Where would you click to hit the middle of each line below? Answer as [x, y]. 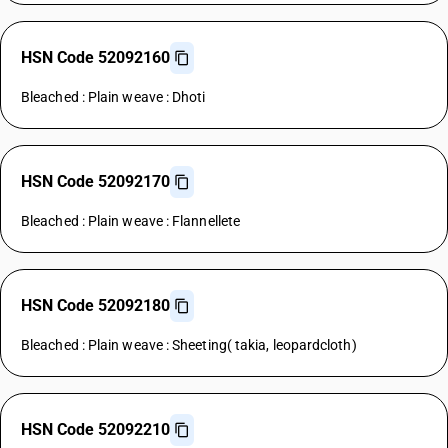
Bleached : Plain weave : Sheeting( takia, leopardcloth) [189, 345]
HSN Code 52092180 [95, 305]
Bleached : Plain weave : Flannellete [131, 221]
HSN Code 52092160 [95, 57]
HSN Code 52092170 [95, 181]
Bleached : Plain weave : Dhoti [113, 97]
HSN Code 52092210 [95, 429]
